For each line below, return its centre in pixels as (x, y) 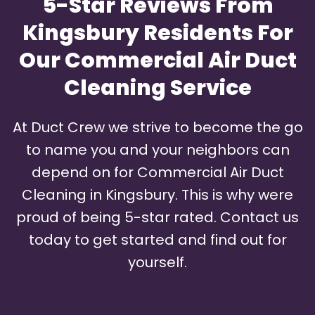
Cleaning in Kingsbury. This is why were (157, 195)
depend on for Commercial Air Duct (157, 173)
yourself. (157, 263)
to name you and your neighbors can (157, 150)
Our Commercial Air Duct (157, 61)
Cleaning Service (157, 88)
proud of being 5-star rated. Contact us (157, 218)
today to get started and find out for (157, 240)
